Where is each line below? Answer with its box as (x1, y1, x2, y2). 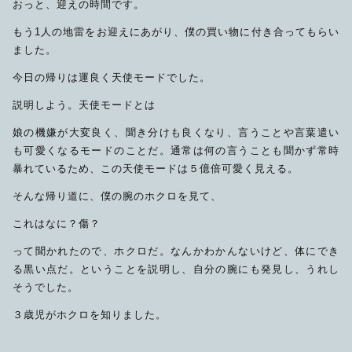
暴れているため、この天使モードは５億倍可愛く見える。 (13, 163, 299, 175)
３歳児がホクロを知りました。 (13, 309, 167, 321)
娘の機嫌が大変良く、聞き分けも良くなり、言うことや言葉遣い (13, 126, 339, 139)
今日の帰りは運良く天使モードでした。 (13, 71, 211, 84)
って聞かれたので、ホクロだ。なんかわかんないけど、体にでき (13, 245, 339, 258)
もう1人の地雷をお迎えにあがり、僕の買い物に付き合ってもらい (13, 26, 339, 38)
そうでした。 (13, 281, 79, 294)
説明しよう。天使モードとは (13, 99, 156, 112)
